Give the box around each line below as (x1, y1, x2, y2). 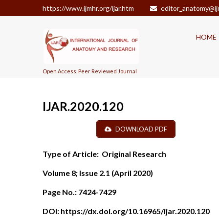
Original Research (99, 149, 166, 158)
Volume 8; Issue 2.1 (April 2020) (43, 168, 153, 177)
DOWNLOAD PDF (114, 125, 168, 133)
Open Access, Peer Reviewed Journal (43, 68, 137, 74)
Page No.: (43, 187, 77, 197)
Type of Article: (43, 149, 99, 158)
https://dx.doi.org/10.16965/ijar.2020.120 (61, 206, 210, 216)
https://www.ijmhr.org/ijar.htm (43, 4, 134, 12)
